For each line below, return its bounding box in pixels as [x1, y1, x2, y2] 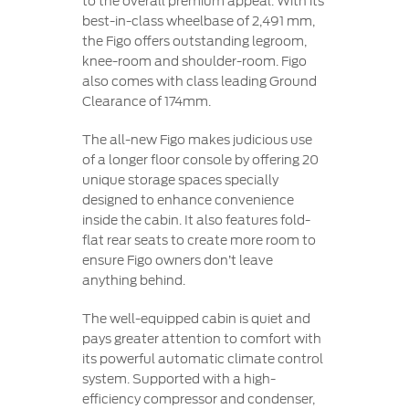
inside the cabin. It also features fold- [81, 213, 310, 227]
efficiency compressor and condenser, [81, 392, 315, 406]
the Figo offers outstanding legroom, [81, 34, 307, 48]
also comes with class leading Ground [81, 74, 317, 89]
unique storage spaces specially [81, 173, 278, 187]
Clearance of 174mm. [81, 94, 211, 109]
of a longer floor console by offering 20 [81, 152, 319, 167]
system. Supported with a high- [81, 372, 276, 386]
